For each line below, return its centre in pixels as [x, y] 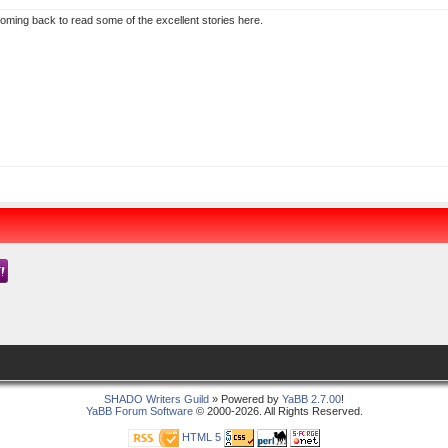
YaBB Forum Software [139, 411]
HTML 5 [202, 437]
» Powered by [245, 399]
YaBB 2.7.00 [311, 399]
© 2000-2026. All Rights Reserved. [277, 411]
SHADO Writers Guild [156, 399]
